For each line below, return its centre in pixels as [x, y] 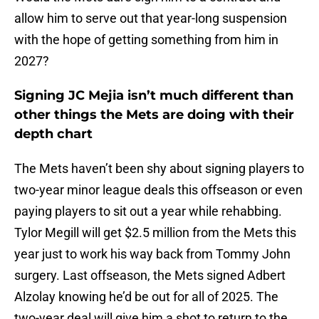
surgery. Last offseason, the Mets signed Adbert [150, 276]
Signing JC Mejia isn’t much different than [154, 96]
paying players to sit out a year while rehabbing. [148, 211]
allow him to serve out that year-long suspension [151, 19]
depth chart [53, 134]
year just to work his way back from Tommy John [152, 254]
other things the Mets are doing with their [154, 115]
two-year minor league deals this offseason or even [158, 190]
